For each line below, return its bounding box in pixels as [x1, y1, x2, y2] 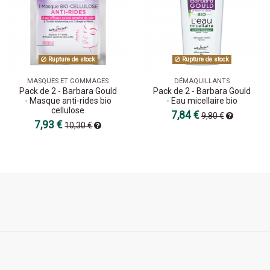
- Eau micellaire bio [166, 96, 238, 106]
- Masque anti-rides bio [24, 96, 111, 106]
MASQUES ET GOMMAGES [27, 77, 109, 85]
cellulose [51, 105, 85, 116]
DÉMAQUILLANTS [174, 77, 230, 85]
